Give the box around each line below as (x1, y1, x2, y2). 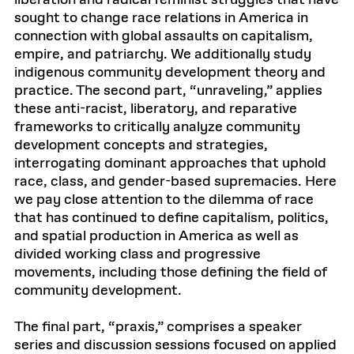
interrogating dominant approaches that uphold (14, 154, 326, 173)
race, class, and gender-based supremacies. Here (14, 172, 337, 191)
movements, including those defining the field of (14, 263, 327, 282)
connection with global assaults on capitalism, (14, 27, 313, 46)
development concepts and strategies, (14, 136, 268, 155)
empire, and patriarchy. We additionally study (14, 45, 311, 64)
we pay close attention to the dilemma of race (14, 190, 314, 209)
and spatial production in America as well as (14, 227, 299, 246)
